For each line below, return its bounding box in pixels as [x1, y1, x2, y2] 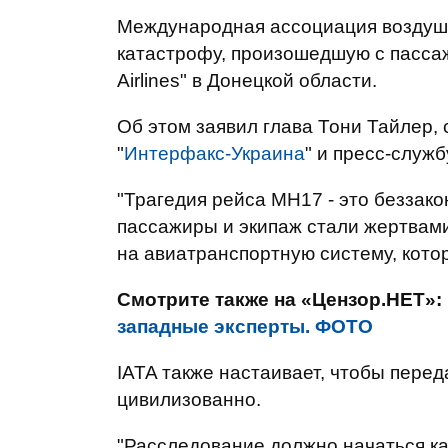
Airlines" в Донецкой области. [117, 70, 377, 91]
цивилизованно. [117, 389, 261, 410]
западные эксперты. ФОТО [117, 316, 373, 337]
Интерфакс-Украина [124, 143, 305, 164]
